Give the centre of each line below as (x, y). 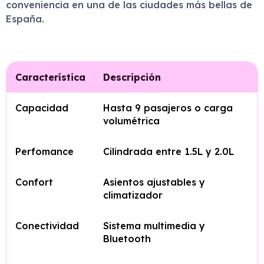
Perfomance (44, 151)
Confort (34, 182)
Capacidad (42, 108)
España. (25, 19)
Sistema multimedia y (154, 226)
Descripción (132, 77)
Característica (50, 77)
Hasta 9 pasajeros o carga (168, 108)
